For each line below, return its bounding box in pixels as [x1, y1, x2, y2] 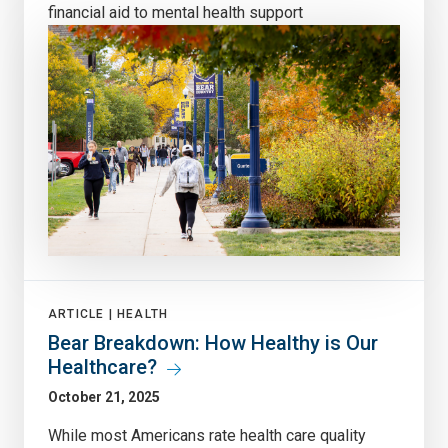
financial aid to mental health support [48, 2, 303, 22]
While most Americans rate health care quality [48, 425, 366, 445]
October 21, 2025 [48, 388, 160, 405]
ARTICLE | [48, 306, 117, 321]
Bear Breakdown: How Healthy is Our [48, 330, 378, 355]
